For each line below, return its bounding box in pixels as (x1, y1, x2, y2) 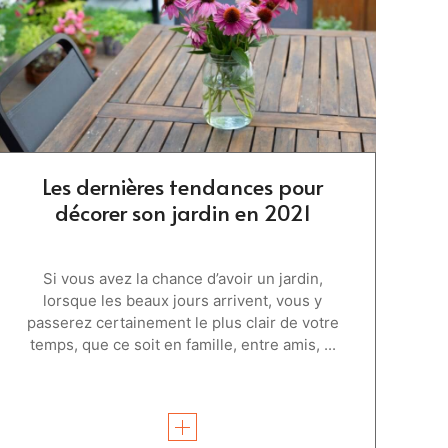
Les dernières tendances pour (42, 170, 324, 201)
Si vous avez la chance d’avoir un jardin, (42, 268, 323, 288)
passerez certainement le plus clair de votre (26, 312, 339, 332)
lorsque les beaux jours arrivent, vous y (43, 290, 323, 310)
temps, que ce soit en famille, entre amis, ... (29, 334, 336, 354)
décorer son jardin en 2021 (54, 196, 311, 227)
